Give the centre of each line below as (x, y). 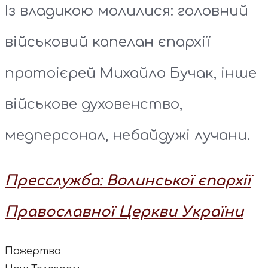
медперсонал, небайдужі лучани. (127, 135)
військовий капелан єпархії (108, 42)
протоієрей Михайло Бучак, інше (131, 73)
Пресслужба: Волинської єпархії (128, 181)
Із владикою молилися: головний (127, 11)
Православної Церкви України (124, 212)
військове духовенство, (94, 104)
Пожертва (33, 251)
